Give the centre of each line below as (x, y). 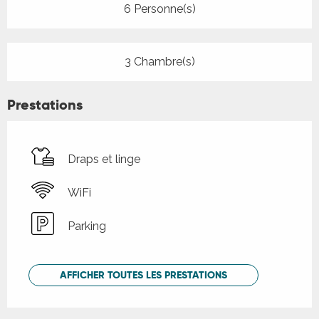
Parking (87, 226)
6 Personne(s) (159, 9)
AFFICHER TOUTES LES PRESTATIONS (144, 275)
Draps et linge (104, 159)
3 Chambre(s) (159, 62)
